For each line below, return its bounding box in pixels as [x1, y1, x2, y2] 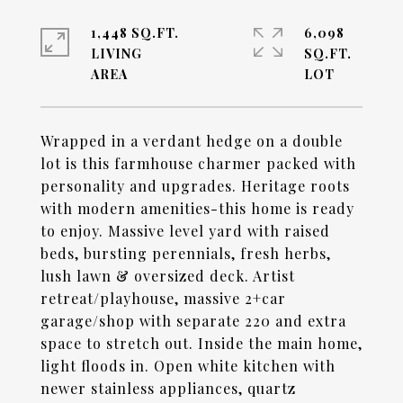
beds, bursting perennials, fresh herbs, [40, 244, 331, 263]
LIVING [91, 45, 142, 62]
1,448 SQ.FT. [91, 24, 179, 41]
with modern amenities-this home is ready [40, 199, 354, 218]
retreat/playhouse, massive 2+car [40, 289, 286, 308]
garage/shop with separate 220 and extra [40, 311, 346, 330]
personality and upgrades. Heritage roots [40, 176, 350, 195]
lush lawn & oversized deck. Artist [40, 266, 295, 285]
